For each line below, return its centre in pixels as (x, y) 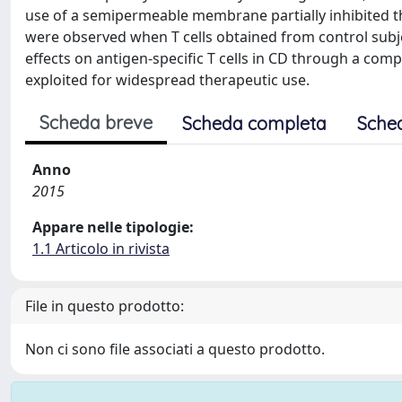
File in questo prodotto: (105, 306)
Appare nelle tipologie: (113, 227)
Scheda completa (254, 123)
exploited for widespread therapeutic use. (167, 80)
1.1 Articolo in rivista (101, 249)
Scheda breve (96, 122)
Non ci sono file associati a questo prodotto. (175, 349)
